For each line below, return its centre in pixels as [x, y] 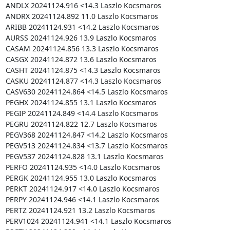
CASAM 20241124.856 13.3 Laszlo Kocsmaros [82, 48]
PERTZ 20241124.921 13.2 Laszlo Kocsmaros [80, 210]
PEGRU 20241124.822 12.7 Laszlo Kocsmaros [81, 124]
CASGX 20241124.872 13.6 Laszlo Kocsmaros [81, 59]
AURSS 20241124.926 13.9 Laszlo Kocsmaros [81, 37]
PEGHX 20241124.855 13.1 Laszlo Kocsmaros [81, 102]
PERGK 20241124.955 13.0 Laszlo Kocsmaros [81, 178]
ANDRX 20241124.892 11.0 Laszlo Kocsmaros [82, 16]
